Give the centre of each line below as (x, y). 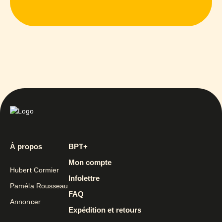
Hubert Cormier (35, 170)
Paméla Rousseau (39, 186)
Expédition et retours (105, 210)
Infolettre (84, 178)
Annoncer (25, 202)
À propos (26, 147)
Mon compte (90, 163)
